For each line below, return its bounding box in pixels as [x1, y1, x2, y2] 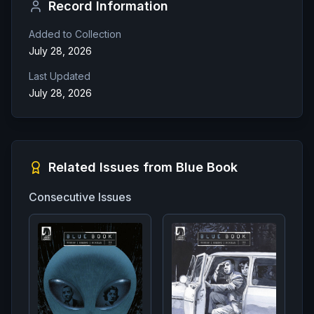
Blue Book [176, 159, 238, 175]
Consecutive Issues [29, 189, 131, 204]
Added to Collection [29, 27, 121, 40]
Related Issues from [48, 159, 176, 175]
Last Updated [29, 69, 90, 82]
